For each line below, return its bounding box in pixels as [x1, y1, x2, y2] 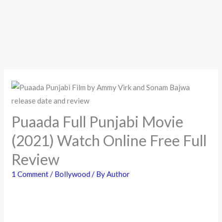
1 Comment [11, 169, 49, 178]
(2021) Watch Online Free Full [11, 131, 207, 149]
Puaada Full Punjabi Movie [11, 112, 184, 130]
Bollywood [55, 169, 91, 178]
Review [11, 150, 60, 168]
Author [107, 169, 130, 178]
